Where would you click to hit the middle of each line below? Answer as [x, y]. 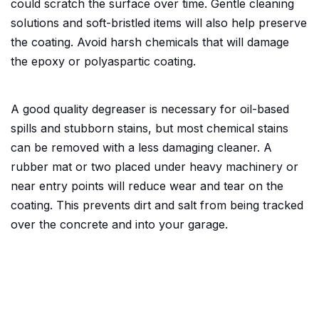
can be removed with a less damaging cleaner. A [141, 147]
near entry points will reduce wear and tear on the [147, 185]
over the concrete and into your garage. [119, 224]
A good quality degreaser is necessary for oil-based [150, 109]
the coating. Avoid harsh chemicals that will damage [150, 42]
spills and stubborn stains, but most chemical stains [150, 128]
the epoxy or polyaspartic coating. [103, 61]
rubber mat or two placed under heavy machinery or [155, 166]
